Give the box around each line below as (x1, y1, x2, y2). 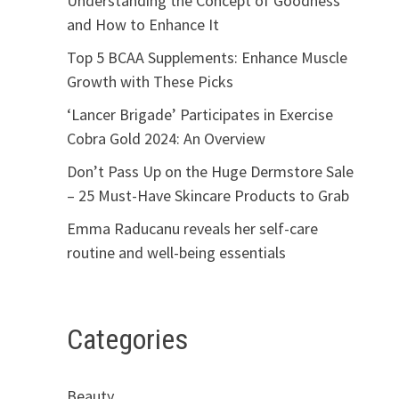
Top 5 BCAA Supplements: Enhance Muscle (66, 46, 347, 68)
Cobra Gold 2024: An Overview (66, 127, 265, 149)
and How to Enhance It (66, 13, 219, 35)
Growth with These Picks (66, 70, 233, 92)
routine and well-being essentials (66, 241, 286, 263)
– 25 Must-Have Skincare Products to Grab (66, 184, 349, 206)
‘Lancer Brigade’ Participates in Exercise (66, 103, 333, 125)
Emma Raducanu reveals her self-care (66, 217, 318, 239)
